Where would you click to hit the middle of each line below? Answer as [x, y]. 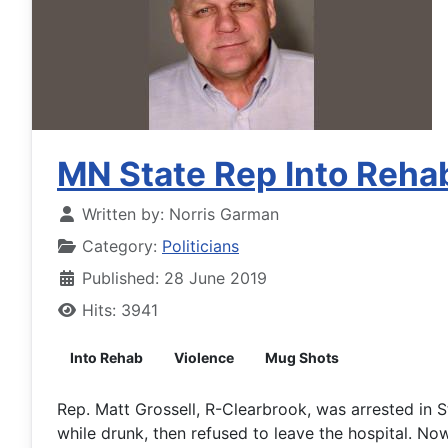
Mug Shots [302, 358]
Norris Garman [224, 214]
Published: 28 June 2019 [174, 278]
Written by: [123, 214]
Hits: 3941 [120, 310]
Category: [119, 246]
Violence [204, 358]
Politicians [200, 246]
